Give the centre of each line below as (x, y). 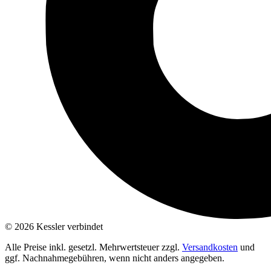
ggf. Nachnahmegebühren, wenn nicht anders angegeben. (115, 258)
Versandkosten (210, 247)
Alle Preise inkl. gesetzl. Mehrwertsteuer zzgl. (93, 247)
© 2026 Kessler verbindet (54, 226)
